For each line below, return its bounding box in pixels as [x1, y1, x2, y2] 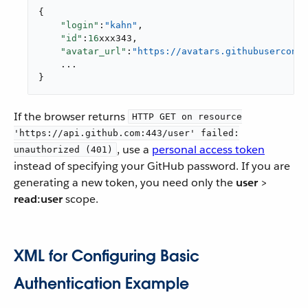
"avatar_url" [60, 46, 126, 57]
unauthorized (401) [14, 144, 113, 155]
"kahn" [104, 20, 137, 31]
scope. [63, 192, 98, 207]
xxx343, [99, 33, 137, 44]
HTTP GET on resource [132, 111, 242, 122]
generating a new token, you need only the [14, 175, 236, 190]
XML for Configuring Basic [14, 246, 199, 266]
